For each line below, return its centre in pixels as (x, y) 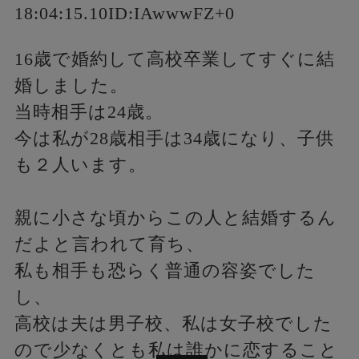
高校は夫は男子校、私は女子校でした (173, 323)
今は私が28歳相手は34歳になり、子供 (174, 138)
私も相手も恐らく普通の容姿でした (165, 270)
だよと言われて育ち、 (109, 244)
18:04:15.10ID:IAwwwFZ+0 (124, 13)
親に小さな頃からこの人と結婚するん (175, 218)
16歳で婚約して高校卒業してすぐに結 (174, 59)
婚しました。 (71, 85)
